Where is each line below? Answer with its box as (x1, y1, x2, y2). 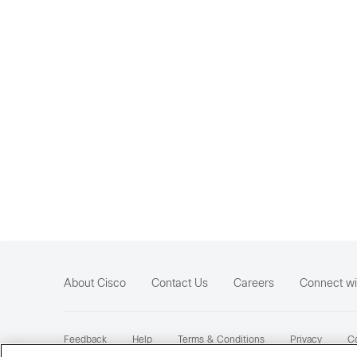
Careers (233, 279, 274, 289)
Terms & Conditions (178, 335, 265, 345)
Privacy (290, 335, 322, 345)
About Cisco (64, 279, 126, 289)
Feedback (64, 335, 107, 345)
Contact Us (151, 279, 208, 289)
